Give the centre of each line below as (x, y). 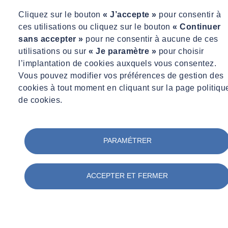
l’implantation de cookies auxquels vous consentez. (117, 63)
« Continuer (197, 27)
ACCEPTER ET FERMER (127, 176)
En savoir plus (29, 79)
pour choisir (180, 51)
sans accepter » (51, 39)
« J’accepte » (130, 15)
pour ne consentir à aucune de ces (151, 39)
